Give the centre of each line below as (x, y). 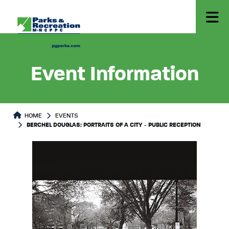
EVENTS (67, 116)
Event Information (114, 75)
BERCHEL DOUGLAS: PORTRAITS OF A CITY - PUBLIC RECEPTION (114, 125)
